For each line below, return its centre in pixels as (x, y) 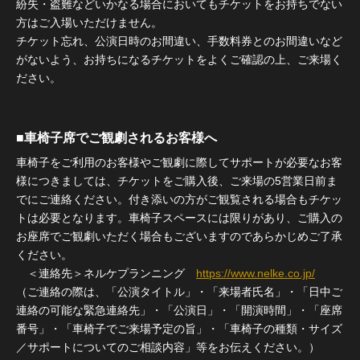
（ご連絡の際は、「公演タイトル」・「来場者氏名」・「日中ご (179, 291)
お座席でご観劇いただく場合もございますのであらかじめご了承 (179, 236)
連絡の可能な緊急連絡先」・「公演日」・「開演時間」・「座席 (179, 310)
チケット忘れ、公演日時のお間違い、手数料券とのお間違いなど (179, 41)
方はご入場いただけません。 (89, 22)
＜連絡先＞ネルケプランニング (106, 273)
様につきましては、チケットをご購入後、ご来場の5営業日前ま (177, 180)
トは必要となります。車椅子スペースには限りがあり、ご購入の (179, 217)
